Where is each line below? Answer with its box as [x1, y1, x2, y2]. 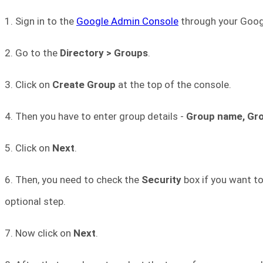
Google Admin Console [76, 15, 178, 28]
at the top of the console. [118, 79, 231, 91]
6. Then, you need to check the [5, 174, 141, 186]
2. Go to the [5, 47, 60, 59]
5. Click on [5, 142, 52, 154]
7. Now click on [5, 227, 73, 240]
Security [141, 174, 181, 186]
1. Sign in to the [5, 15, 76, 28]
